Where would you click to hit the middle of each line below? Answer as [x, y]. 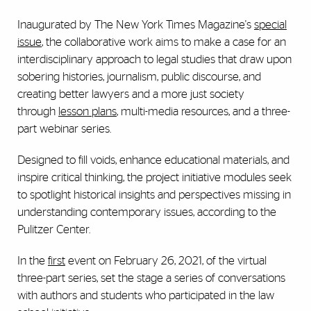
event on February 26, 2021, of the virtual [166, 261]
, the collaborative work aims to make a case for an [164, 42]
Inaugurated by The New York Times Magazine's [136, 25]
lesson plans [87, 112]
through [38, 112]
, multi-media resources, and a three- [203, 112]
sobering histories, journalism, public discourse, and [139, 77]
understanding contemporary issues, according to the [147, 212]
